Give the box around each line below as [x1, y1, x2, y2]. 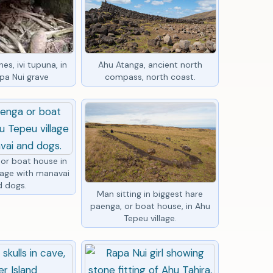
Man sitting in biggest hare [97, 188, 204, 199]
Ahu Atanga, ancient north [97, 58, 202, 70]
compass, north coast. [104, 71, 196, 82]
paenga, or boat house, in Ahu [90, 200, 210, 211]
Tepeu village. [123, 212, 177, 224]
